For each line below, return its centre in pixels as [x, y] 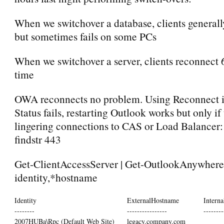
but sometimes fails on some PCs [85, 36]
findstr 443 [38, 139]
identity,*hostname [56, 177]
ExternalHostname [153, 200]
